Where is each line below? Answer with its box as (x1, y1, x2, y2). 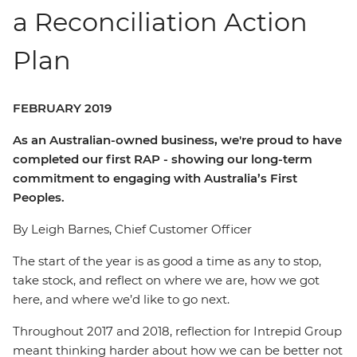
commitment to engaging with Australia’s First (13, 171, 297, 186)
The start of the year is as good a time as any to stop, (13, 253, 321, 269)
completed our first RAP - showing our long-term (13, 151, 312, 167)
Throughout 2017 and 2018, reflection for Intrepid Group (13, 324, 342, 339)
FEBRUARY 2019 (13, 100, 112, 116)
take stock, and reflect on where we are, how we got (13, 273, 320, 288)
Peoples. (13, 190, 65, 205)
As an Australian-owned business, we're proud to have (13, 132, 342, 147)
